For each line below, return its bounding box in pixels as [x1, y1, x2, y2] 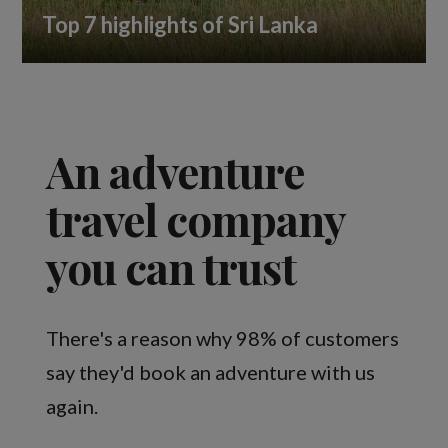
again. [46, 393, 99, 418]
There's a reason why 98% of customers [46, 325, 400, 350]
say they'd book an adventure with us [46, 359, 376, 384]
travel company [46, 188, 346, 248]
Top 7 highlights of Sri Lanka [42, 10, 319, 38]
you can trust [46, 236, 297, 296]
